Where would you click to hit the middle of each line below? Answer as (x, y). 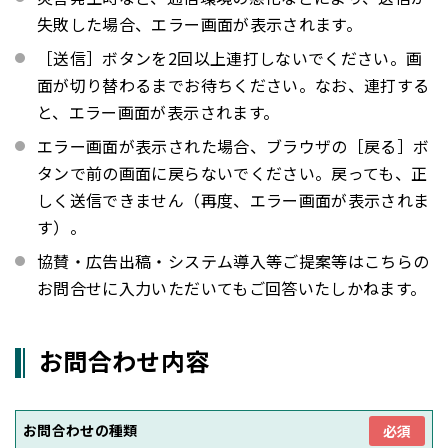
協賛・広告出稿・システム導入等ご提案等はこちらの (233, 261)
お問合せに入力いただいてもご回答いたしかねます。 (232, 288)
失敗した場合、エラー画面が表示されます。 (200, 24)
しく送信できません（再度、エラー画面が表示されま (233, 200)
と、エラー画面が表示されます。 (158, 112)
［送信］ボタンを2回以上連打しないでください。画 (230, 58)
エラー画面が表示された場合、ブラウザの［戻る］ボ (233, 146)
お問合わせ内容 (124, 361)
